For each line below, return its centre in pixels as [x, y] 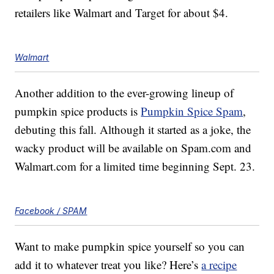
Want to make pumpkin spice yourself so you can [130, 246]
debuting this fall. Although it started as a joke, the [133, 130]
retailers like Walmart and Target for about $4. [122, 13]
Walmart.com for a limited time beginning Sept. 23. [135, 166]
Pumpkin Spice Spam [192, 111]
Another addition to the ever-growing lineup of [124, 93]
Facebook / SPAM [51, 211]
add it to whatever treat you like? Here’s [108, 265]
